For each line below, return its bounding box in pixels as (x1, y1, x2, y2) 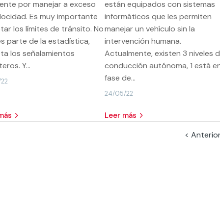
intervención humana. (104, 35, 181, 46)
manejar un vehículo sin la (104, 23, 195, 34)
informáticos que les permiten (104, 11, 212, 22)
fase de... (104, 72, 136, 83)
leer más (108, 110, 137, 120)
